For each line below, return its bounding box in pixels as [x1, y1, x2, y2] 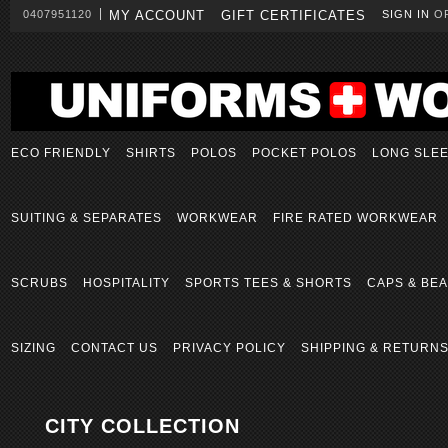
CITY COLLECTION [45, 415, 240, 437]
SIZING [11, 341, 56, 355]
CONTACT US [71, 341, 158, 355]
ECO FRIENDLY [11, 146, 111, 160]
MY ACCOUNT [109, 8, 205, 23]
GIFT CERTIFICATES [221, 8, 366, 23]
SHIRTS [126, 146, 176, 160]
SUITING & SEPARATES [11, 211, 162, 225]
